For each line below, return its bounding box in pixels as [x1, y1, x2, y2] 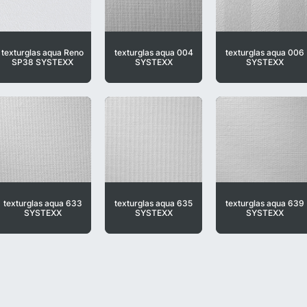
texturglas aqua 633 [3, 197, 82, 208]
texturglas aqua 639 [225, 197, 304, 208]
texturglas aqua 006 [225, 47, 304, 58]
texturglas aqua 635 [114, 197, 193, 208]
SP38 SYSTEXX [12, 56, 73, 67]
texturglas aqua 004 [114, 47, 193, 58]
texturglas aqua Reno [1, 47, 84, 58]
